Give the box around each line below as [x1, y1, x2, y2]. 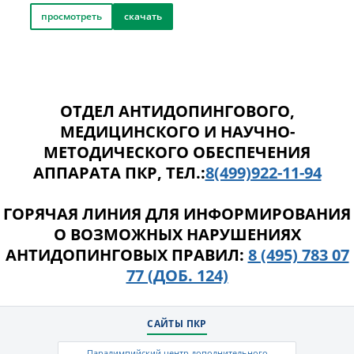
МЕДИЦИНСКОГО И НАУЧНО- [59, 121, 295, 142]
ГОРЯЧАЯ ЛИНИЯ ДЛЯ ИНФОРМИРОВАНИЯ [3, 203, 351, 224]
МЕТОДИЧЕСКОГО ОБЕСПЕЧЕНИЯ [43, 141, 311, 163]
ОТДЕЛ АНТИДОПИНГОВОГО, [59, 100, 295, 122]
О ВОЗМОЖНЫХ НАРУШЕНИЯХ [53, 224, 301, 245]
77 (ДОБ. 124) [126, 265, 228, 286]
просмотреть [41, 9, 102, 23]
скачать [124, 9, 162, 23]
